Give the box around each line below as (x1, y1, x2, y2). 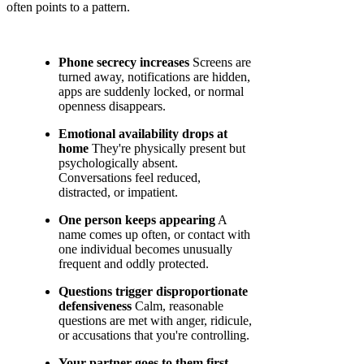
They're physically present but (89, 141, 245, 155)
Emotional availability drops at (58, 126, 227, 141)
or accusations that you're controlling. (58, 327, 249, 342)
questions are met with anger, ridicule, (58, 313, 252, 327)
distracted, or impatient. (58, 184, 178, 199)
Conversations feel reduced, (58, 170, 201, 184)
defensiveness (58, 298, 132, 313)
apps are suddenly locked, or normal (58, 84, 244, 98)
